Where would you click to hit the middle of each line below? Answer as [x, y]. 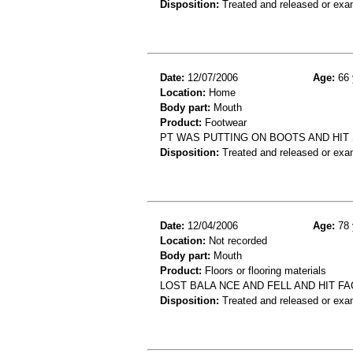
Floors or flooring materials [264, 271]
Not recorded [236, 241]
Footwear [224, 123]
